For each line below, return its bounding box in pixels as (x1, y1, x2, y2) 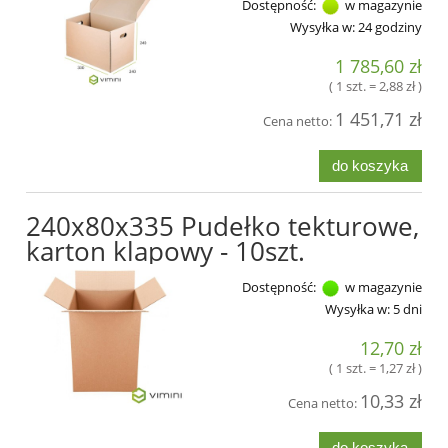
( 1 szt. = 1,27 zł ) (329, 359, 422, 378)
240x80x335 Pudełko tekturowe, (26, 207, 419, 244)
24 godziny (358, 17, 422, 36)
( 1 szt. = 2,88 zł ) (329, 77, 422, 96)
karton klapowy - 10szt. (26, 232, 305, 269)
